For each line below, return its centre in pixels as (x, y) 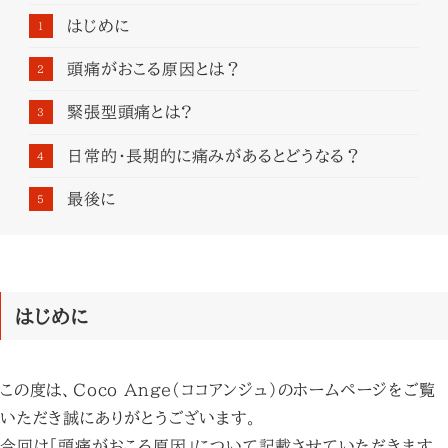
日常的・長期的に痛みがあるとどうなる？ (214, 155)
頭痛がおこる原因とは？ (154, 69)
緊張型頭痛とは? (130, 112)
